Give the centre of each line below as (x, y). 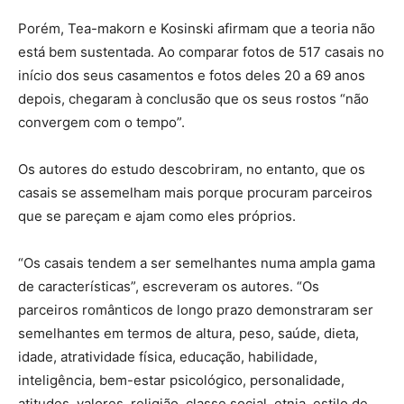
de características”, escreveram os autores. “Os (169, 287)
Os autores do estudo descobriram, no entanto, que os (192, 170)
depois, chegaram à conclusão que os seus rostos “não (193, 99)
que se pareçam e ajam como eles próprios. (157, 216)
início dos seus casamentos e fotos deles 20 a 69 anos (192, 76)
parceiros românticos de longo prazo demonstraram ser (196, 310)
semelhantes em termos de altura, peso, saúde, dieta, (188, 334)
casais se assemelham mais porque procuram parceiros (195, 193)
